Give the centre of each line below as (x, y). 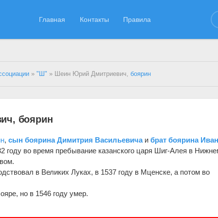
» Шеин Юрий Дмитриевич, (89, 74)
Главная (52, 19)
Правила (137, 19)
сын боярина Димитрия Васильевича (76, 140)
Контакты (94, 19)
